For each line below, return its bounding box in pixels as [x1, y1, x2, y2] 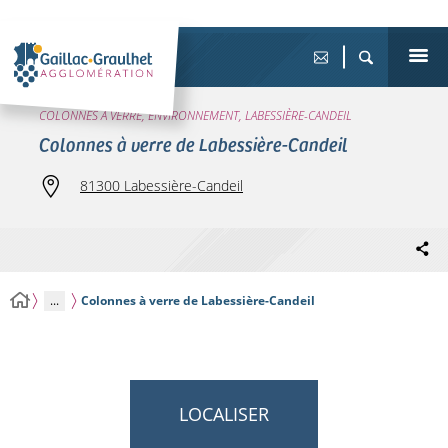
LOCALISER [179, 402, 269, 427]
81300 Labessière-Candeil [80, 176, 243, 195]
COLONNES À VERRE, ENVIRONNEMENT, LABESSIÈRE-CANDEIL [39, 107, 352, 124]
